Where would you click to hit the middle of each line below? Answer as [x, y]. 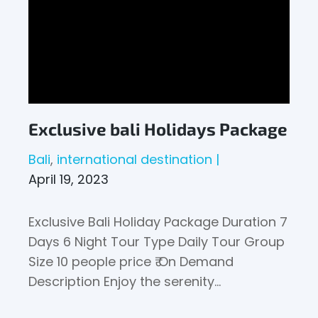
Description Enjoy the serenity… [125, 281]
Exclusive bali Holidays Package [158, 129]
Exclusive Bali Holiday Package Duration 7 [158, 222]
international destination [135, 159]
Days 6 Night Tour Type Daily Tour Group [157, 242]
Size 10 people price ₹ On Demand [131, 262]
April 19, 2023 [69, 179]
